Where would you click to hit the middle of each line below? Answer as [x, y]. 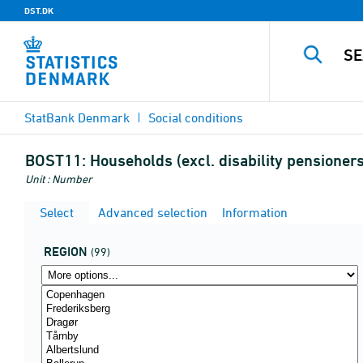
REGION [66, 252]
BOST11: [56, 160]
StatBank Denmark [77, 117]
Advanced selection [151, 212]
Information [253, 212]
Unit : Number [59, 179]
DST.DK [39, 11]
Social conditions [196, 117]
